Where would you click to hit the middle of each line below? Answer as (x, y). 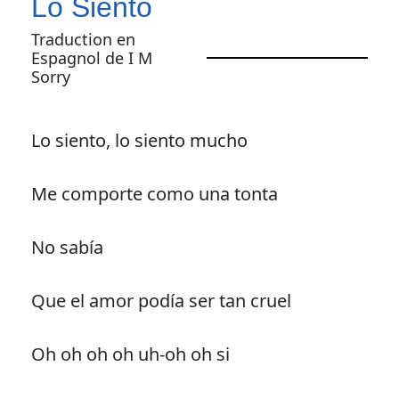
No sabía (67, 247)
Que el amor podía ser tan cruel (161, 300)
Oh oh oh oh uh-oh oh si (130, 354)
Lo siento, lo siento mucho (139, 140)
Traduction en (83, 39)
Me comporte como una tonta (154, 193)
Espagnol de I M (91, 57)
